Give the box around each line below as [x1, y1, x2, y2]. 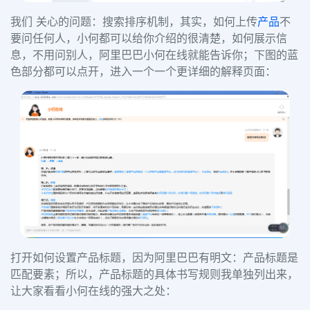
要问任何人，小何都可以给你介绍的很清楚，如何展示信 [10, 31, 287, 46]
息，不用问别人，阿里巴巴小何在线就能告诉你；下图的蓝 [10, 48, 298, 62]
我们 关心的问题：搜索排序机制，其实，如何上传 [10, 15, 257, 29]
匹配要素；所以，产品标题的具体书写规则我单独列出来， [10, 267, 298, 282]
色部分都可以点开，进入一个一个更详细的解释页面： [10, 64, 276, 79]
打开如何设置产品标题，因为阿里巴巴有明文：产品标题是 [10, 250, 298, 265]
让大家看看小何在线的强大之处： [10, 284, 176, 298]
